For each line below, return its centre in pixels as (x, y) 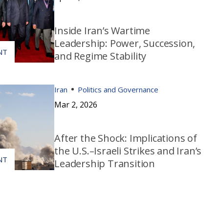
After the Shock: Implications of (126, 138)
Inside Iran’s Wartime (102, 30)
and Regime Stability (100, 56)
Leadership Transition (105, 163)
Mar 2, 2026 (76, 104)
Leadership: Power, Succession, (125, 43)
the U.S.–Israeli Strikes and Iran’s (128, 151)
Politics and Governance (118, 89)
